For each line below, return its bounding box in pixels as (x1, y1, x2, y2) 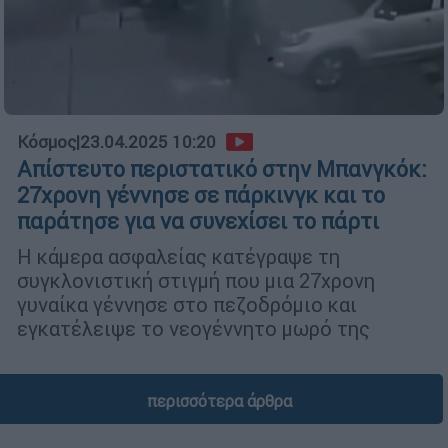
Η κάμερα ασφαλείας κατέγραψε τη (17, 244, 340, 270)
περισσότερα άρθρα (146, 391, 292, 412)
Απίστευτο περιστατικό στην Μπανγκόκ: (17, 156, 427, 184)
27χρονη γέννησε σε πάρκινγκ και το (17, 182, 385, 210)
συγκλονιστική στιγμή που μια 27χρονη (17, 268, 375, 294)
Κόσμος (17, 131, 76, 154)
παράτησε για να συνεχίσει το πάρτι (17, 208, 379, 236)
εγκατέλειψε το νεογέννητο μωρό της (17, 316, 370, 342)
